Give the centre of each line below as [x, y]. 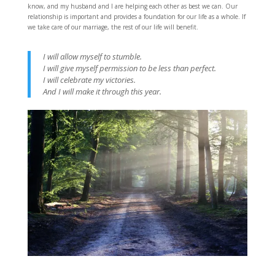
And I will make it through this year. [102, 91]
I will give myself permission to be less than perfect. [129, 68]
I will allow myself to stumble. [92, 56]
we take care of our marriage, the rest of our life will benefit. [113, 27]
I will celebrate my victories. [89, 79]
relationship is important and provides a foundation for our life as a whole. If [136, 16]
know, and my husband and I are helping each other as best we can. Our [132, 6]
